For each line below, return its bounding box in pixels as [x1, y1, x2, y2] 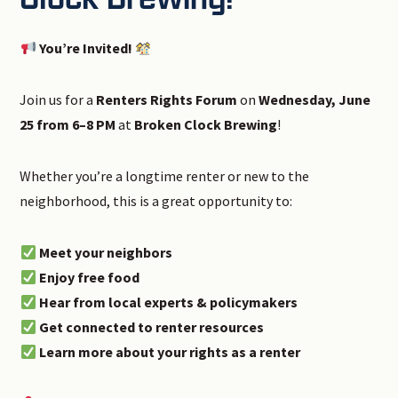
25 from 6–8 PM [20, 115, 116, 134]
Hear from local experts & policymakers [38, 293, 298, 312]
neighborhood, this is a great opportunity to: [20, 192, 293, 211]
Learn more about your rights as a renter [38, 343, 300, 362]
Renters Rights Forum [96, 91, 238, 109]
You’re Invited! [38, 39, 132, 58]
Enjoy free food [38, 268, 139, 287]
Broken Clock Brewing [134, 115, 278, 134]
